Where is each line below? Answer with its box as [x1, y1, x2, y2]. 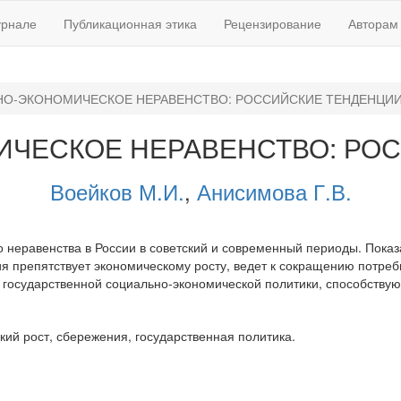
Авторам [348, 14, 398, 32]
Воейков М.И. [49, 175, 184, 208]
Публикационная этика [64, 14, 197, 32]
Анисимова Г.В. [196, 175, 352, 208]
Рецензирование [224, 14, 321, 32]
